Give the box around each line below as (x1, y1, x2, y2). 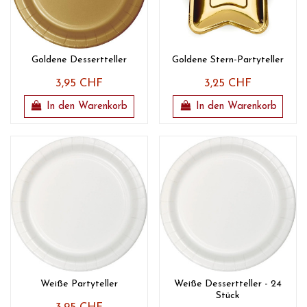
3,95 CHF (55, 78, 103, 90)
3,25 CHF (204, 78, 252, 90)
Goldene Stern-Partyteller (172, 55, 284, 66)
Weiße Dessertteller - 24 (174, 278, 282, 289)
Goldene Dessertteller (31, 55, 127, 66)
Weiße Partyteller (40, 278, 118, 289)
